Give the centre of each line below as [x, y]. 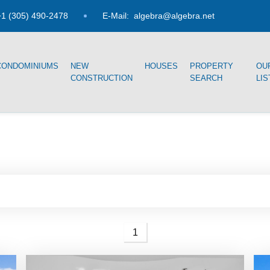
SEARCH [206, 78]
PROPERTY [212, 66]
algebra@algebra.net [174, 16]
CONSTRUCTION [102, 78]
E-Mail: [117, 16]
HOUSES [161, 66]
